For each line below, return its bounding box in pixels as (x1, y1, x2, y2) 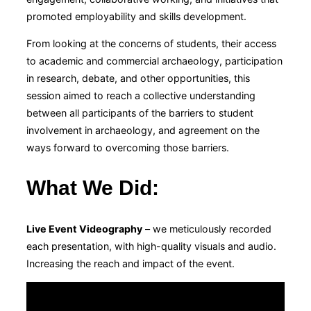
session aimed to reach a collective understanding (26, 89, 255, 101)
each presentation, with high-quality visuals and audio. (26, 239, 276, 252)
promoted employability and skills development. (26, 10, 246, 22)
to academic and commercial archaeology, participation (26, 54, 283, 67)
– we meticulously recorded (142, 222, 271, 235)
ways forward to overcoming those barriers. (26, 141, 229, 153)
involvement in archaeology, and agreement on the (26, 124, 260, 136)
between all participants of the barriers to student (26, 106, 253, 119)
